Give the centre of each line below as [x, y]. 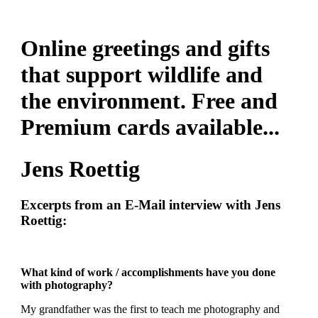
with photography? [66, 285]
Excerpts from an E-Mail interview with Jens [150, 205]
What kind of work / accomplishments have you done [148, 272]
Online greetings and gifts [145, 49]
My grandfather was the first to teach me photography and [150, 309]
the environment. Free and [149, 101]
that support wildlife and [141, 75]
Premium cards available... [150, 127]
